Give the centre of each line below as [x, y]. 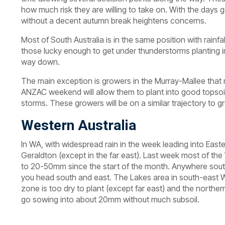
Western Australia [79, 125]
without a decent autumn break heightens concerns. [114, 21]
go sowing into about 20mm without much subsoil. [110, 199]
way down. [40, 62]
